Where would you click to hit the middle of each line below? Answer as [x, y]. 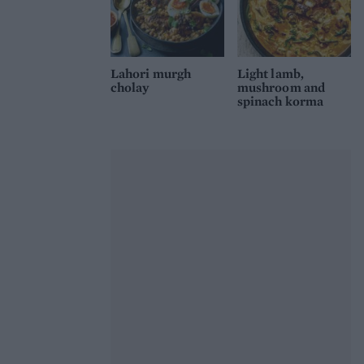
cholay [130, 87]
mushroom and [281, 87]
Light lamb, [271, 73]
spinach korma [281, 101]
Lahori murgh [151, 73]
